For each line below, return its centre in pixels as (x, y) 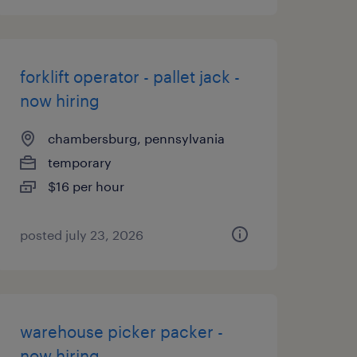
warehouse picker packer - (121, 331)
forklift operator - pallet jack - (129, 76)
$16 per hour (86, 186)
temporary (79, 162)
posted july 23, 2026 (81, 235)
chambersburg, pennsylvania (136, 138)
